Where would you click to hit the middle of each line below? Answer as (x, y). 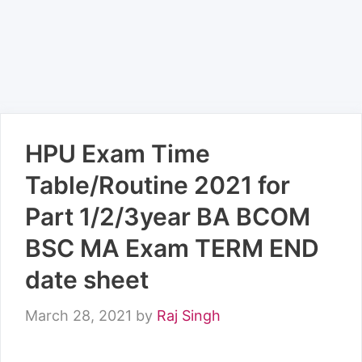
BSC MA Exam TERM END (172, 248)
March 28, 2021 (78, 316)
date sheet (87, 280)
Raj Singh (189, 316)
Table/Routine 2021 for (158, 185)
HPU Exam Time (118, 154)
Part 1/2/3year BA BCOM (168, 217)
